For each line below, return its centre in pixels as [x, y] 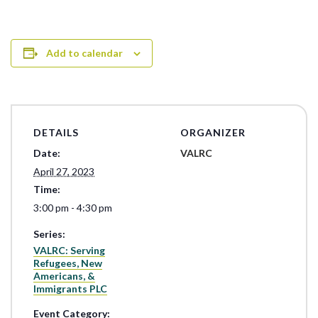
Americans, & [64, 275]
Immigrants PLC [70, 288]
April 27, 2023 [64, 171]
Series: [49, 234]
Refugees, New [68, 263]
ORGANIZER [213, 132]
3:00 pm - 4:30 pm [73, 207]
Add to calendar [84, 53]
